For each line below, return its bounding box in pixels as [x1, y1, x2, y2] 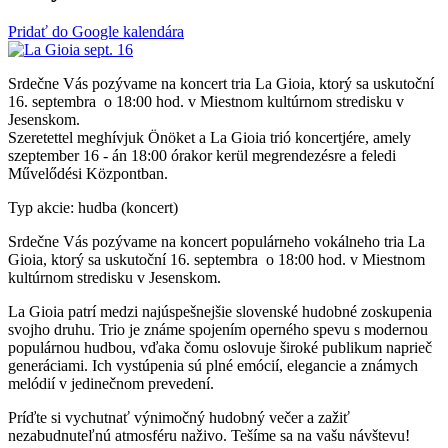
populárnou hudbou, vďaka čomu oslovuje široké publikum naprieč [8, 338, 432, 356]
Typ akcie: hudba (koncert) [8, 198, 178, 216]
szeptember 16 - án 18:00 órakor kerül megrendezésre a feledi [8, 146, 396, 164]
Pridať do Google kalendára [8, 22, 184, 40]
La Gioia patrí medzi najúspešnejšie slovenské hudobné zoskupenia [8, 302, 432, 320]
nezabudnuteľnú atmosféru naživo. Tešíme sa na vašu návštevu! [8, 426, 410, 444]
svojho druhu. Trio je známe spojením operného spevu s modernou [8, 320, 428, 338]
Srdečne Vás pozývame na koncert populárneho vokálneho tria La [8, 232, 425, 250]
